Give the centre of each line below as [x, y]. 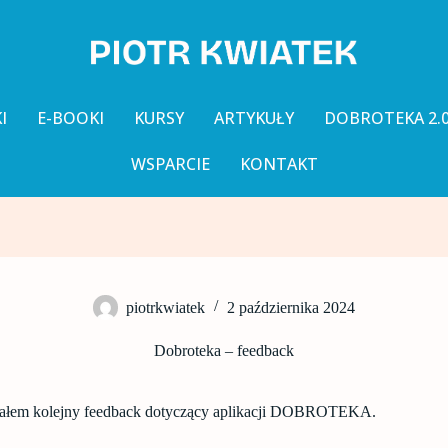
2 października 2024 [291, 307]
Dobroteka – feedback [224, 350]
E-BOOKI [70, 117]
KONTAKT [278, 163]
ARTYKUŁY [253, 117]
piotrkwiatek [165, 307]
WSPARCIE [170, 163]
